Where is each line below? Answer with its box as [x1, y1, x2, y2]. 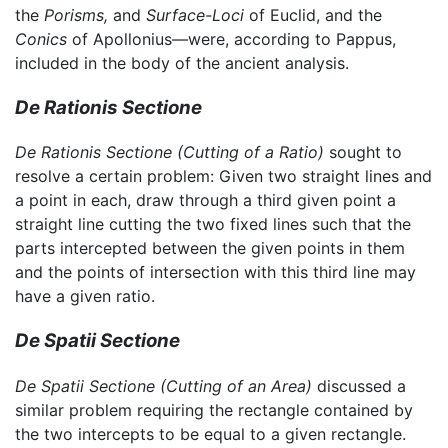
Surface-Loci [146, 4, 244, 25]
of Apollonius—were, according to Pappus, [67, 28, 396, 49]
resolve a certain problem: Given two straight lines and [15, 166, 432, 187]
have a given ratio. [15, 286, 155, 307]
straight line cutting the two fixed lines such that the [15, 214, 411, 235]
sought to [324, 142, 402, 163]
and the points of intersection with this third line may [15, 262, 416, 283]
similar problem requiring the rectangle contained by [15, 399, 413, 420]
